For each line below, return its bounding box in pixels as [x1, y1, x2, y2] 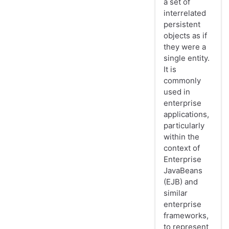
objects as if [164, 31, 207, 41]
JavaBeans [164, 166, 202, 176]
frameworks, [164, 211, 209, 221]
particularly [164, 121, 204, 131]
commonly [164, 76, 201, 86]
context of [164, 143, 200, 153]
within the [164, 132, 199, 142]
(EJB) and [164, 177, 198, 187]
